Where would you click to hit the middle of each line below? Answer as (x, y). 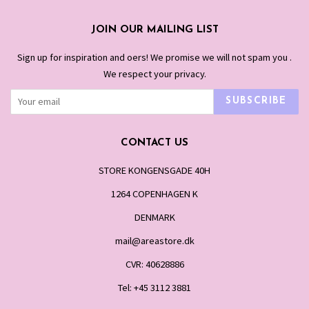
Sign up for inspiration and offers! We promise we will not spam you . (154, 57)
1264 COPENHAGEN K (154, 193)
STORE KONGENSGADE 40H (154, 170)
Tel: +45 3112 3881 (154, 287)
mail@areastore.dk (154, 240)
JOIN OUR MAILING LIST (154, 30)
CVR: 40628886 (154, 264)
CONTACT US (154, 143)
